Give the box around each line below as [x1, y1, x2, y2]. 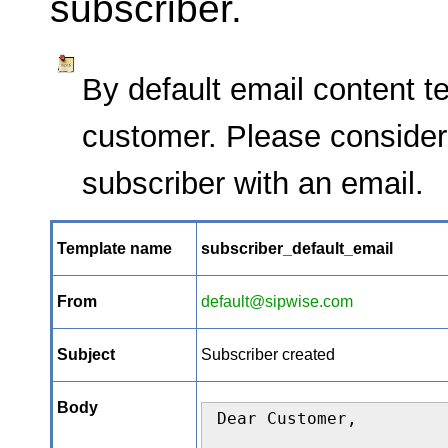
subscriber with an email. [82, 166, 424, 201]
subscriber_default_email [201, 240, 393, 257]
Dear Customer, [217, 409, 357, 428]
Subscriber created [201, 346, 335, 363]
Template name [57, 240, 172, 257]
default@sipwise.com [201, 293, 353, 310]
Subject [57, 346, 115, 363]
